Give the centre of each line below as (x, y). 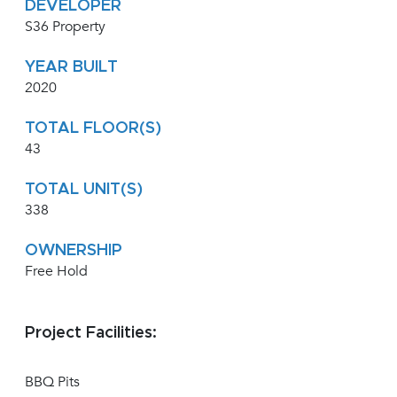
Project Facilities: (91, 334)
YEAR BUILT (71, 68)
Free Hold (56, 272)
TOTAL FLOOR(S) (93, 129)
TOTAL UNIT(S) (84, 190)
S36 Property (65, 27)
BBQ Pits (52, 382)
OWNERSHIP (74, 251)
